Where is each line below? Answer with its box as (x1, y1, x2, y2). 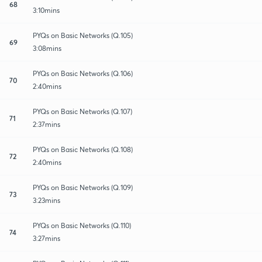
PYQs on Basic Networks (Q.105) (33, 30, 133, 40)
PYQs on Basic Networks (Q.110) (33, 220, 131, 230)
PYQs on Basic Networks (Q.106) (33, 68, 133, 78)
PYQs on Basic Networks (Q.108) (33, 144, 133, 154)
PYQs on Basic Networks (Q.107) (33, 106, 132, 116)
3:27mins (33, 233, 60, 243)
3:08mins (33, 43, 61, 53)
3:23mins (33, 195, 60, 205)
